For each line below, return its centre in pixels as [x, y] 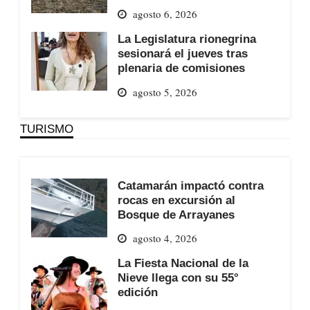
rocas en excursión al [176, 200]
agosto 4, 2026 [165, 238]
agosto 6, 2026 [165, 14]
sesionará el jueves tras [182, 54]
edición [137, 292]
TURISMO [46, 128]
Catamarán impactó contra [190, 185]
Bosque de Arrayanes [176, 214]
